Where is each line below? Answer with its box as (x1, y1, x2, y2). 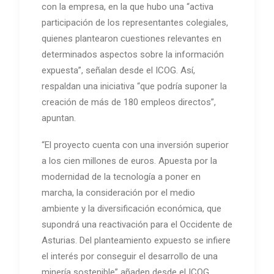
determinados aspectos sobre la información (42, 48, 224, 60)
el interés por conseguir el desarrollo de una (42, 250, 218, 262)
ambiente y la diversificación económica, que (42, 202, 221, 214)
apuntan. (42, 112, 76, 124)
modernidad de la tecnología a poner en (42, 171, 201, 182)
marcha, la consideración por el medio (42, 187, 195, 198)
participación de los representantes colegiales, (42, 17, 228, 28)
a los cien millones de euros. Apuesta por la (42, 155, 217, 166)
